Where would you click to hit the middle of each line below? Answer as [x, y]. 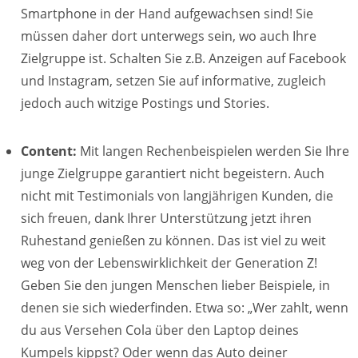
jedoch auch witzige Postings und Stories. [145, 103]
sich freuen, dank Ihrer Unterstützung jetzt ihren [166, 218]
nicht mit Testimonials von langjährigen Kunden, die [177, 196]
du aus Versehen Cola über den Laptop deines [160, 330]
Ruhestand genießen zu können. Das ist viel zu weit [173, 241]
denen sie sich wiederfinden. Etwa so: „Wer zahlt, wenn [185, 308]
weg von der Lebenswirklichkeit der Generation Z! [169, 263]
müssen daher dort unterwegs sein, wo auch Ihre [169, 36]
